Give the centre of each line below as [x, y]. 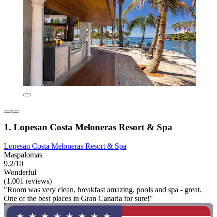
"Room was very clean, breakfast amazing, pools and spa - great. [103, 190]
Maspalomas [23, 155]
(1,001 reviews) [28, 181]
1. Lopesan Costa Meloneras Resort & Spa [88, 127]
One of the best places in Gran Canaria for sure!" [78, 198]
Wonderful [20, 172]
